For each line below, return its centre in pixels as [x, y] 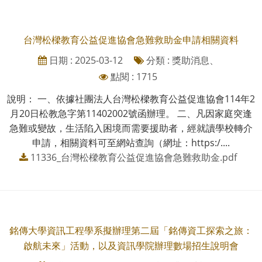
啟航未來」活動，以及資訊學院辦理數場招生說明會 [131, 245]
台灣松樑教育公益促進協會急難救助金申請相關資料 [131, 39]
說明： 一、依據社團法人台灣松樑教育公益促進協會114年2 [131, 99]
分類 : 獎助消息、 [181, 60]
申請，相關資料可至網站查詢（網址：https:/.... [131, 142]
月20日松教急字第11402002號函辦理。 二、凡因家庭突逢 [131, 113]
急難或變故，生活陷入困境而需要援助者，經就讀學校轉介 [131, 128]
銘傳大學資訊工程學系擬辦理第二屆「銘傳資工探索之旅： [131, 230]
